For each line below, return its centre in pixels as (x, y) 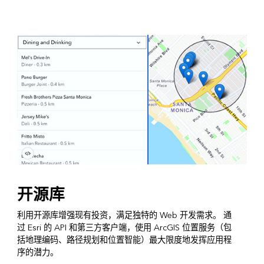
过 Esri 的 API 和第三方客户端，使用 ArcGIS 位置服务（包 (124, 227)
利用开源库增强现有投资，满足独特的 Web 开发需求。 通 (124, 215)
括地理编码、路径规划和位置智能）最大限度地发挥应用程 (124, 240)
